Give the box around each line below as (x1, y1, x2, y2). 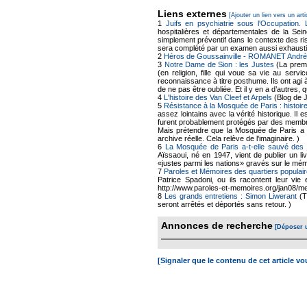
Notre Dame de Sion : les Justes (164, 60, 274, 69)
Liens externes (158, 8, 227, 19)
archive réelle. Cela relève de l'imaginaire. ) (158, 134, 299, 143)
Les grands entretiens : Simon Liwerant (164, 192, 297, 200)
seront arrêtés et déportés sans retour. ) (158, 200, 291, 208)
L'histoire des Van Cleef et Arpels (164, 93, 272, 101)
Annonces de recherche (161, 220, 273, 231)
